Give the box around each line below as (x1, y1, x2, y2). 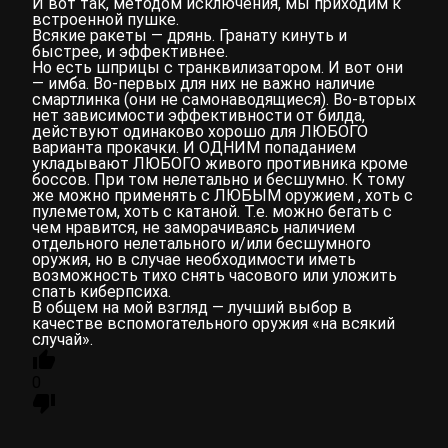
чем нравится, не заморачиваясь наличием (32, 218, 355, 238)
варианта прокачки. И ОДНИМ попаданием (32, 138, 356, 158)
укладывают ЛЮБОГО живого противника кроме (32, 154, 408, 174)
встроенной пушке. (32, 10, 179, 30)
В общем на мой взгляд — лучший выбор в (32, 298, 352, 318)
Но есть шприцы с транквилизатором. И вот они (32, 58, 403, 78)
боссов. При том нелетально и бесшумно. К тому (32, 170, 405, 190)
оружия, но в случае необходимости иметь (32, 250, 356, 270)
